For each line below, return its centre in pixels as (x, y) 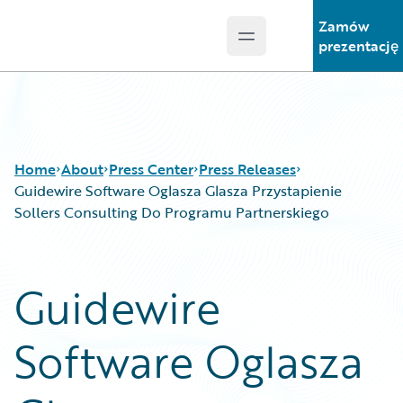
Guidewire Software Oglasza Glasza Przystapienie (178, 191)
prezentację (358, 46)
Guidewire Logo (87, 46)
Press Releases (247, 169)
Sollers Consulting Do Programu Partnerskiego (172, 212)
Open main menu (304, 45)
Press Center (151, 169)
